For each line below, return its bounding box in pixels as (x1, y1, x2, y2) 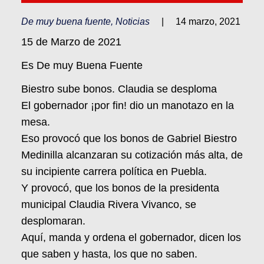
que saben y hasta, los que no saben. (21, 247, 197, 260)
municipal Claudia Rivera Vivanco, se (21, 198, 196, 210)
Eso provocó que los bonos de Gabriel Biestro (21, 132, 237, 144)
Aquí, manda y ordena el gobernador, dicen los (21, 231, 241, 243)
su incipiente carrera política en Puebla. (21, 165, 207, 177)
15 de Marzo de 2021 (21, 35, 121, 48)
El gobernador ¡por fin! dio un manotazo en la (21, 99, 234, 111)
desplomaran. (21, 214, 85, 227)
